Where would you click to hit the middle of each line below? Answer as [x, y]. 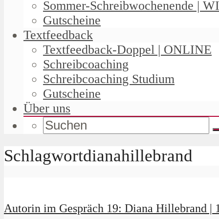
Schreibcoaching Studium [109, 79]
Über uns [47, 108]
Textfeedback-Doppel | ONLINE [127, 49]
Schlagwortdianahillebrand [98, 156]
